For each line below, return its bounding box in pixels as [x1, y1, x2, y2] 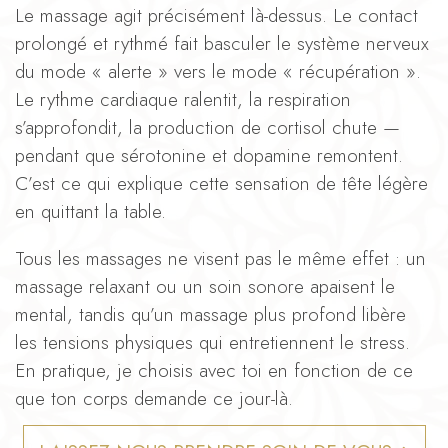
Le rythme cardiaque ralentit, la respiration [15, 85, 351, 113]
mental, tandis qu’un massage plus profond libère [15, 300, 406, 328]
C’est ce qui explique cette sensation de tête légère [15, 169, 428, 197]
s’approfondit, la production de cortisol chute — [15, 113, 400, 141]
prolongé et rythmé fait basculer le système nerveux [15, 29, 429, 57]
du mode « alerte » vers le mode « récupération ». [15, 57, 421, 85]
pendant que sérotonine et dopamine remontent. [15, 141, 403, 169]
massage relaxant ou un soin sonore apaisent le [15, 272, 395, 300]
